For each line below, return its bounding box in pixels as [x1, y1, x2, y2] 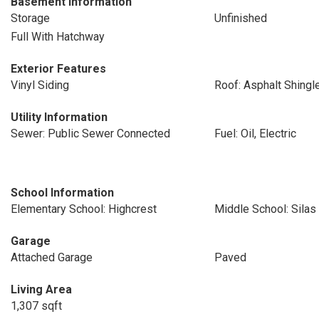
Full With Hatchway [11, 30, 105, 43]
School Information [11, 186, 114, 199]
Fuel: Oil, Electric [214, 127, 296, 140]
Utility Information [11, 110, 108, 124]
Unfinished [214, 11, 267, 25]
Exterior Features [11, 62, 106, 75]
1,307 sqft [11, 299, 62, 313]
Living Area [11, 283, 72, 296]
